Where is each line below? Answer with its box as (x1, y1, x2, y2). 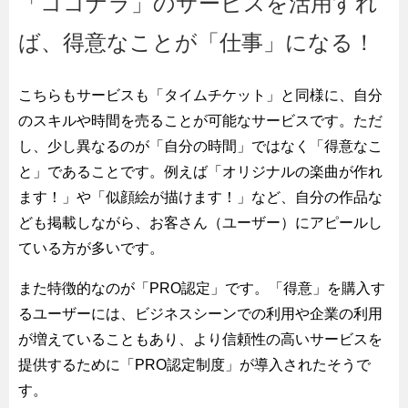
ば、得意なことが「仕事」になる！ (18, 29, 375, 55)
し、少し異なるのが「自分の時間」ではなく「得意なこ (18, 138, 382, 154)
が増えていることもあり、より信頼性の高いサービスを (18, 331, 382, 347)
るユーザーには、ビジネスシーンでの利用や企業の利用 (18, 305, 382, 321)
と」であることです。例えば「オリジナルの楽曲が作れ (18, 163, 382, 179)
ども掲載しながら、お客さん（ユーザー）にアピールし (18, 214, 382, 230)
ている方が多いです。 (18, 240, 164, 256)
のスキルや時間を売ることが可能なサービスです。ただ (18, 112, 382, 128)
